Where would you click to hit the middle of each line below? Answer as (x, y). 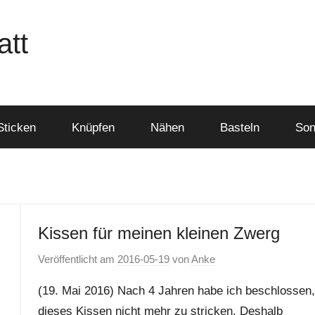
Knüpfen (93, 128)
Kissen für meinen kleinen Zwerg (159, 233)
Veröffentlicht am (77, 259)
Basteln (239, 128)
